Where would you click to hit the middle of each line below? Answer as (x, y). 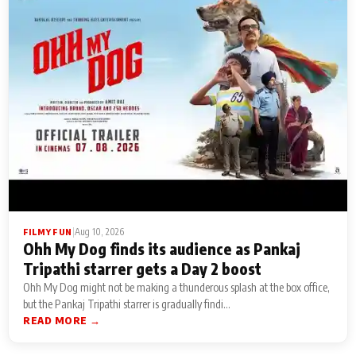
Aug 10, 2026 (99, 232)
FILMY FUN (48, 232)
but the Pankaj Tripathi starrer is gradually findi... (127, 304)
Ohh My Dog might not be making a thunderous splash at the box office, (176, 287)
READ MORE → (62, 320)
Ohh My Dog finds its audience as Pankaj (162, 249)
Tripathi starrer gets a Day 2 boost (142, 269)
